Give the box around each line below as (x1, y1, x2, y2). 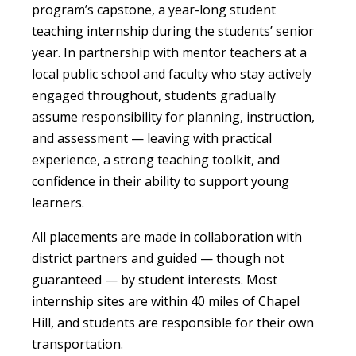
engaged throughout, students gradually (32, 86, 276, 104)
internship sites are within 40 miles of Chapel (32, 292, 300, 310)
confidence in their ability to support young (32, 172, 289, 190)
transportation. (32, 335, 123, 353)
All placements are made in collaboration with (32, 227, 302, 246)
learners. (32, 193, 84, 211)
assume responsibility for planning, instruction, (32, 107, 315, 126)
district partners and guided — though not (32, 249, 284, 267)
